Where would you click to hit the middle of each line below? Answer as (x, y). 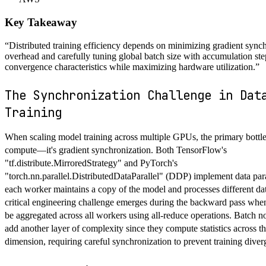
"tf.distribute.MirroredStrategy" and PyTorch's (91, 163)
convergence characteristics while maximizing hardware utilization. (130, 66)
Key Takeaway (41, 23)
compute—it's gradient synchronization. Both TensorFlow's (116, 150)
